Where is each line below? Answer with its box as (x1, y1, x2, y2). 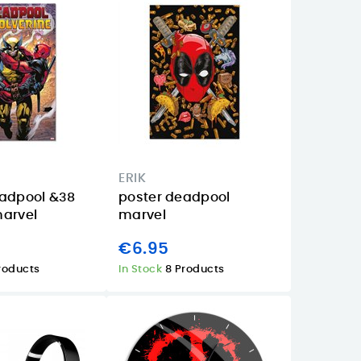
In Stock (118, 263, 165, 275)
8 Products (164, 263, 225, 275)
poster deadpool (118, 191, 230, 205)
